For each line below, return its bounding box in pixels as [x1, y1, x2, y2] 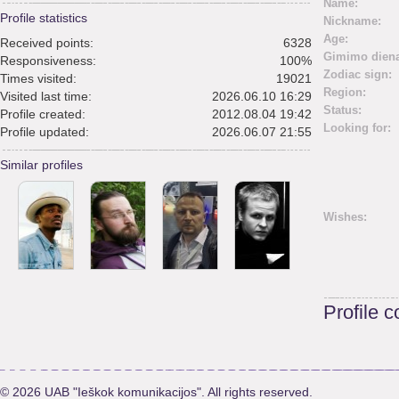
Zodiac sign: [323, 68, 392, 81]
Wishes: [323, 210, 367, 224]
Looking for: [323, 121, 391, 134]
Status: [323, 103, 362, 117]
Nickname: [323, 14, 381, 28]
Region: [323, 85, 366, 99]
